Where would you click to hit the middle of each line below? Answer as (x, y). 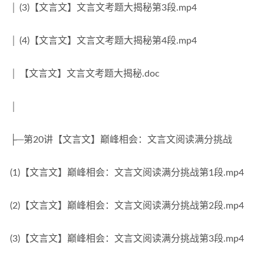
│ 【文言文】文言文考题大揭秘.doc (85, 74)
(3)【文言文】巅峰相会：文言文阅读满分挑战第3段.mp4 (127, 239)
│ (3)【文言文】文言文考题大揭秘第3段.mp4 (103, 8)
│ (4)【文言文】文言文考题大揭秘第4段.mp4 (103, 41)
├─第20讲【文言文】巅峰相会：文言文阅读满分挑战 (121, 140)
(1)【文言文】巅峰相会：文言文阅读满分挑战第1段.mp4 (127, 173)
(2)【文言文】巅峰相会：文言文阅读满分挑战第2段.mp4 (127, 206)
